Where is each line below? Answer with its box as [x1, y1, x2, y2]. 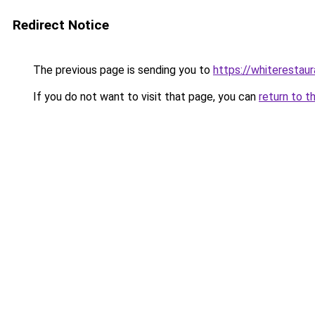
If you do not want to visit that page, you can [30, 90, 259, 103]
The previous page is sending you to [30, 63, 213, 77]
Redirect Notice [13, 17, 109, 33]
